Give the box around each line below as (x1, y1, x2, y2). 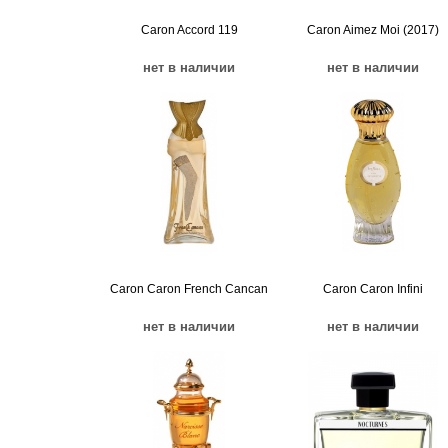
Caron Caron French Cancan (110, 282, 268, 296)
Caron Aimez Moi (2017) (307, 23, 439, 37)
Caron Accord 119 (140, 23, 238, 37)
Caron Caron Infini (323, 282, 423, 296)
